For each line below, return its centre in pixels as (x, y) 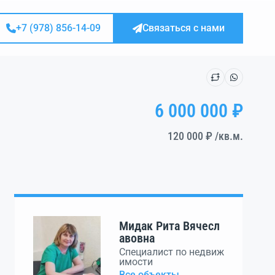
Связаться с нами (184, 28)
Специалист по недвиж (171, 252)
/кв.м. (229, 136)
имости (136, 262)
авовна (137, 238)
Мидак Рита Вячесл (169, 226)
